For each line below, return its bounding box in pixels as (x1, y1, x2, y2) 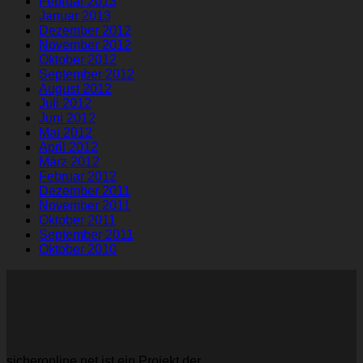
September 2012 (39, 66, 135, 81)
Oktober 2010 (39, 241, 117, 256)
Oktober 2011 (39, 212, 116, 227)
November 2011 (39, 198, 130, 212)
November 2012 (39, 37, 131, 52)
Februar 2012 (39, 169, 117, 183)
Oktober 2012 (39, 52, 117, 66)
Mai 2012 (39, 125, 92, 139)
